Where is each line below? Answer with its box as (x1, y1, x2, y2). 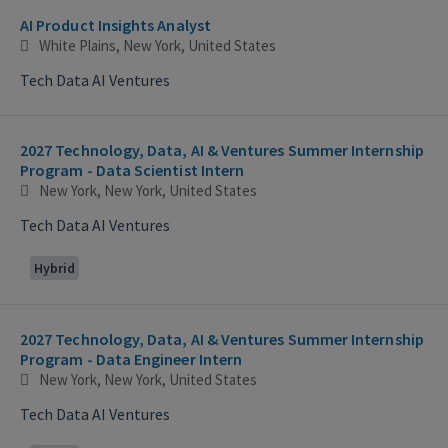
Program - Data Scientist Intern (20, 159, 245, 180)
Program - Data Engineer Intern (20, 348, 243, 369)
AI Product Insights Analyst (20, 14, 211, 35)
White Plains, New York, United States (39, 35, 276, 55)
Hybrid (34, 258, 75, 277)
